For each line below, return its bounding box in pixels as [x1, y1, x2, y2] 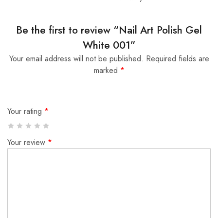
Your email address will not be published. [9, 53, 144, 65]
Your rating [7, 106, 44, 117]
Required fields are [145, 53, 209, 65]
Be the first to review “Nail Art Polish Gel [16, 23, 202, 38]
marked [93, 65, 120, 76]
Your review [7, 137, 48, 148]
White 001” [82, 38, 136, 53]
